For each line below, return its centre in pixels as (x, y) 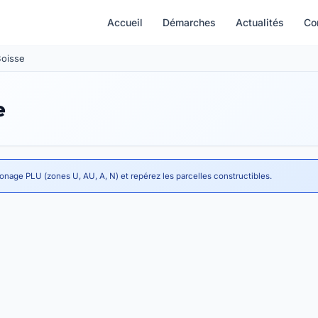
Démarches (189, 22)
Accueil (125, 22)
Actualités (260, 22)
